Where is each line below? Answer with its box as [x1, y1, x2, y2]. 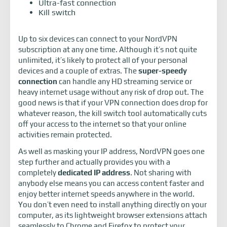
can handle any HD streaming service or [57, 77, 192, 86]
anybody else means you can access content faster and [18, 179, 204, 187]
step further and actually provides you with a [18, 158, 170, 166]
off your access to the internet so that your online [18, 120, 186, 128]
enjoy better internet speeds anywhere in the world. [18, 190, 195, 198]
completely [18, 168, 58, 177]
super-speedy [138, 66, 187, 75]
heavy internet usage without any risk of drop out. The [18, 88, 204, 96]
